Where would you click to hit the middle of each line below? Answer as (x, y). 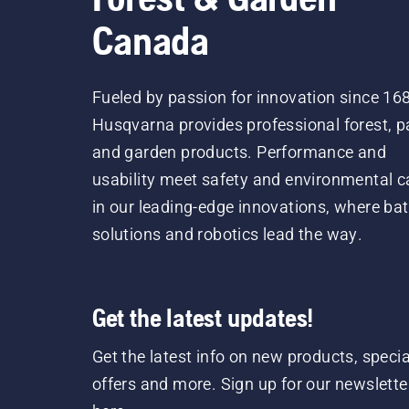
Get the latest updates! (203, 317)
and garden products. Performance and (239, 152)
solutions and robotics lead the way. (227, 234)
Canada (150, 40)
